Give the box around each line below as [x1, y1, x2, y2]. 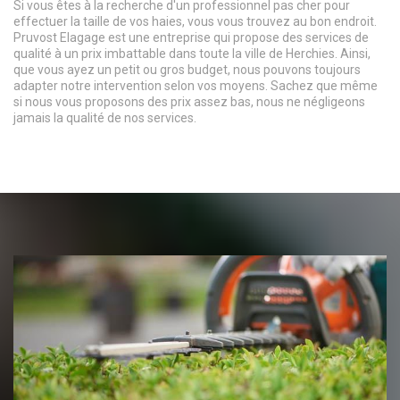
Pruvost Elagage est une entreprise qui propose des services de [13, 29, 369, 45]
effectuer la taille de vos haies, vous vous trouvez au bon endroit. [13, 13, 377, 29]
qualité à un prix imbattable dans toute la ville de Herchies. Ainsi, [13, 46, 371, 61]
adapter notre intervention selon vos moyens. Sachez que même [13, 78, 378, 93]
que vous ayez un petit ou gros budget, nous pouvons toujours [13, 62, 361, 77]
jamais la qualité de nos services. [13, 110, 196, 125]
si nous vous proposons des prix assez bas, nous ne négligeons [13, 94, 365, 109]
